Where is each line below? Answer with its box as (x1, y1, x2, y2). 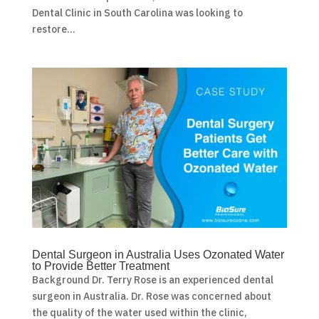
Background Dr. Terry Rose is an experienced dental (31, 273, 273, 287)
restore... (31, 23, 75, 36)
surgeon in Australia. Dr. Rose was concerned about (31, 290, 271, 303)
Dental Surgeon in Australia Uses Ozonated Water (31, 249, 284, 261)
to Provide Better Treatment (31, 260, 169, 273)
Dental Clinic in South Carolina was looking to (31, 6, 243, 20)
